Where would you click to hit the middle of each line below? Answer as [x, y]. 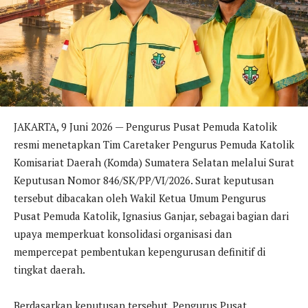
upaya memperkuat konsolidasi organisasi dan [123, 233]
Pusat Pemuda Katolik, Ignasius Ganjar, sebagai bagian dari [151, 216]
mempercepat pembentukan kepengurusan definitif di [140, 251]
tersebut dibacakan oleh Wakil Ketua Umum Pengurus [140, 198]
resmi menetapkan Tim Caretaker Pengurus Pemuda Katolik [154, 144]
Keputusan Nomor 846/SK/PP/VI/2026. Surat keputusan [144, 180]
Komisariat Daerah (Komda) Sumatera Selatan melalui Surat [154, 162]
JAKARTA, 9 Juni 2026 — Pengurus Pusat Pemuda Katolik [145, 126]
